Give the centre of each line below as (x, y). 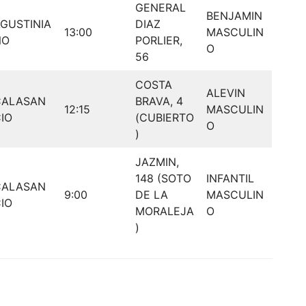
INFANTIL (230, 179)
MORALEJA (165, 211)
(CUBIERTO (165, 118)
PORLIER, (159, 41)
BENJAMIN (234, 16)
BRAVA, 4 (159, 101)
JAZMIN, (157, 162)
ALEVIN (226, 93)
